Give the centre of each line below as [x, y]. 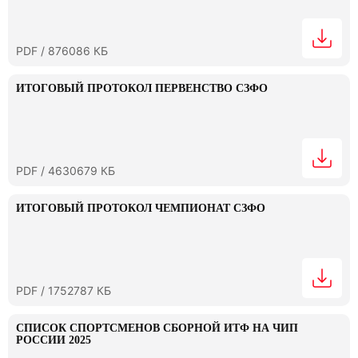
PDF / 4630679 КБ [66, 171]
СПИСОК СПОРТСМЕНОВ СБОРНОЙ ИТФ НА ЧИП [157, 328]
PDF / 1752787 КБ [64, 290]
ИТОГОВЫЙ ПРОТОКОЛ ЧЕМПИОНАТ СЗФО [141, 208]
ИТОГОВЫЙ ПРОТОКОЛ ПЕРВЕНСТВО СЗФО [142, 88]
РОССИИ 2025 [54, 340]
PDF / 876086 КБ [62, 51]
